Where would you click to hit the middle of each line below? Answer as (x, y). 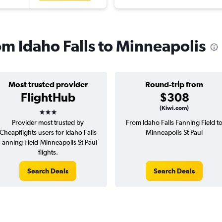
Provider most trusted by (48, 123)
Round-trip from (174, 84)
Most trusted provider (48, 84)
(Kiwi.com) (174, 108)
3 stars (56, 109)
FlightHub (48, 97)
